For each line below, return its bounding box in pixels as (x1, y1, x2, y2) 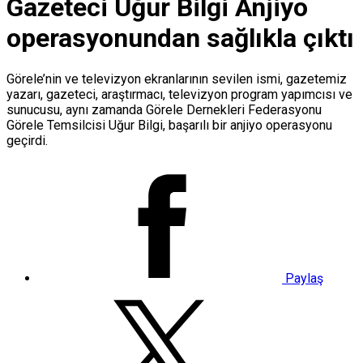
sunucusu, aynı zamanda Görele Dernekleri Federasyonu (6, 101, 322, 117)
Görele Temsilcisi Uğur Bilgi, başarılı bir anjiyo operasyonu (6, 117, 332, 133)
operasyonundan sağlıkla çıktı (6, 23, 354, 54)
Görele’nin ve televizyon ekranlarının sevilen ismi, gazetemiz (6, 70, 347, 87)
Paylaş (282, 270, 323, 286)
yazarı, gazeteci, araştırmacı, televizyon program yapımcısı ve (6, 86, 352, 102)
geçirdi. (6, 132, 48, 148)
